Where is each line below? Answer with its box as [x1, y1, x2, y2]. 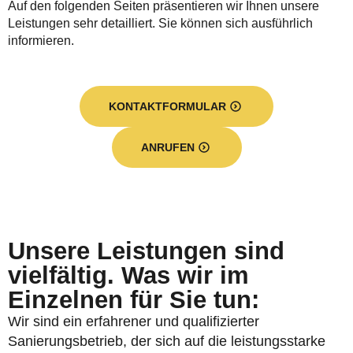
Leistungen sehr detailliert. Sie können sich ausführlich [8, 17, 313, 30]
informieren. [8, 34, 74, 47]
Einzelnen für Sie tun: [8, 286, 259, 314]
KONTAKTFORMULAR [109, 100, 226, 113]
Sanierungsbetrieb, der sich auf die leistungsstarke [8, 333, 325, 349]
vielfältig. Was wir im [8, 262, 249, 289]
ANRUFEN [140, 141, 195, 154]
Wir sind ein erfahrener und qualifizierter [8, 314, 259, 329]
